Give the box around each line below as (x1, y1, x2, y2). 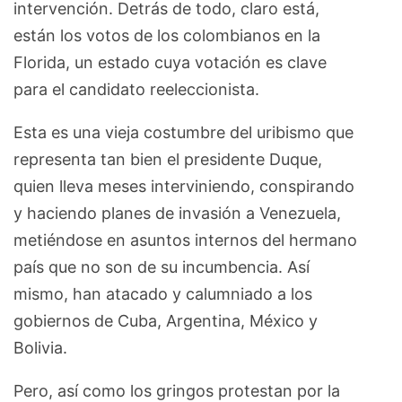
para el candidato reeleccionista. (13, 79, 264, 99)
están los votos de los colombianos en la (13, 25, 320, 45)
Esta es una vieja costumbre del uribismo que (13, 122, 354, 142)
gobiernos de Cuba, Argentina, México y (13, 310, 318, 330)
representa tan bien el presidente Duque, (13, 149, 322, 169)
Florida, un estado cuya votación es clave (13, 52, 327, 72)
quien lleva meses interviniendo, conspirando (13, 176, 354, 196)
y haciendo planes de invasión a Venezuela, (13, 203, 341, 223)
